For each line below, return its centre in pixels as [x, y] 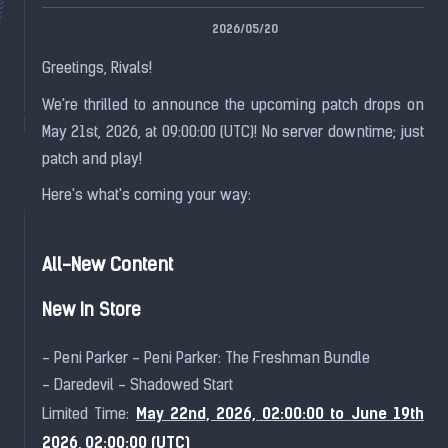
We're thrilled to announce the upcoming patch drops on [233, 105]
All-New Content [107, 267]
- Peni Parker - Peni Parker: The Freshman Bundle [205, 359]
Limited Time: [88, 415]
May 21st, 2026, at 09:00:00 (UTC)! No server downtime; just [233, 132]
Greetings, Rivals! [96, 69]
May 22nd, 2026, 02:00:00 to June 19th [280, 414]
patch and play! [91, 159]
